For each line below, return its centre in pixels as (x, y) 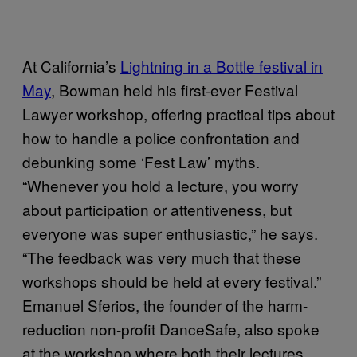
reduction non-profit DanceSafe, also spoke (171, 329)
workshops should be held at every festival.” (172, 281)
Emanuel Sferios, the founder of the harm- (165, 305)
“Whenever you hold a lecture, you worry (161, 186)
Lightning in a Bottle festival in (222, 66)
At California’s (71, 66)
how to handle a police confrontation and (161, 138)
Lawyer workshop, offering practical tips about (178, 114)
